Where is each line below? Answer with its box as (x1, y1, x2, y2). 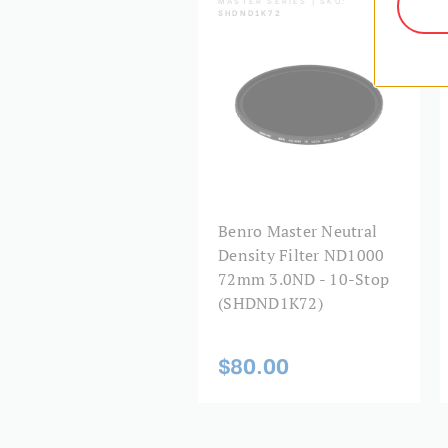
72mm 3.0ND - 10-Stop (218, 268, 389, 291)
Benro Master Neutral (218, 220, 377, 243)
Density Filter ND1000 (218, 244, 385, 267)
